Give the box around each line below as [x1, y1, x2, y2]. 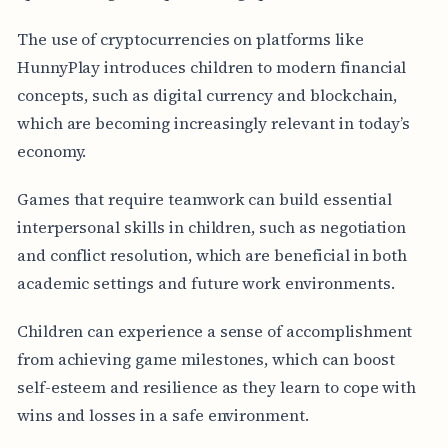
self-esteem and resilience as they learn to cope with [16, 375, 417, 398]
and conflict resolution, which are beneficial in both [16, 243, 408, 266]
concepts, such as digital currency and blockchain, [16, 83, 398, 106]
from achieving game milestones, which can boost [16, 347, 395, 370]
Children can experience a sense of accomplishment [16, 319, 413, 342]
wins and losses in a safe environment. [16, 403, 309, 426]
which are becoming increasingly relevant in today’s [16, 111, 411, 134]
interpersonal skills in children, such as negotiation [16, 215, 407, 238]
